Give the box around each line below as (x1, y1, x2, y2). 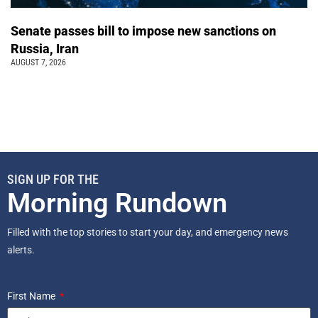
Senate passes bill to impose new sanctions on (11, 23, 276, 39)
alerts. (7, 244, 37, 256)
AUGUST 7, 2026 (11, 57, 66, 68)
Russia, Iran (11, 41, 82, 57)
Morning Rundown (7, 187, 227, 219)
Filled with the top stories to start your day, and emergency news (7, 226, 288, 238)
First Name (7, 290, 57, 302)
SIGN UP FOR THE (7, 172, 99, 187)
